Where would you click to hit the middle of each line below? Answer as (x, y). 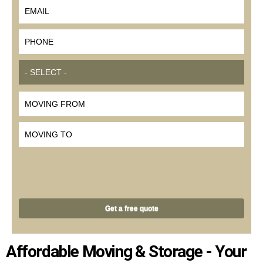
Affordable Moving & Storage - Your (126, 252)
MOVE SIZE (38, 69)
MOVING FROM (43, 100)
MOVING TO (38, 130)
